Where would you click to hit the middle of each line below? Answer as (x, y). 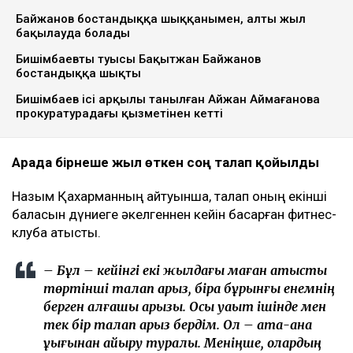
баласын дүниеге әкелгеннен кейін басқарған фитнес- (174, 215)
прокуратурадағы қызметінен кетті (119, 114)
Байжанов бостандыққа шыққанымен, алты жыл (161, 19)
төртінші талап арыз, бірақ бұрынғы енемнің (189, 289)
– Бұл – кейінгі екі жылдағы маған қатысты (185, 271)
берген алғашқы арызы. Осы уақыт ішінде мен (185, 307)
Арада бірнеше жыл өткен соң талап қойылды (165, 163)
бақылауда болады (73, 33)
